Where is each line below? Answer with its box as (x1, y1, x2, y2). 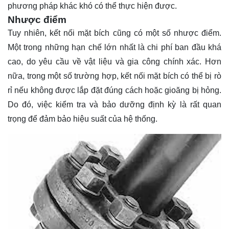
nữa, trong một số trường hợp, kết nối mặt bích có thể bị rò (8, 72, 221, 81)
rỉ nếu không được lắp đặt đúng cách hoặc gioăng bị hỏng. (8, 86, 221, 95)
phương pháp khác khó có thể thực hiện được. (8, 2, 177, 11)
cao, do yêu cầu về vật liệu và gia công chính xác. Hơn (8, 57, 221, 66)
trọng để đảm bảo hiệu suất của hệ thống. (8, 114, 157, 124)
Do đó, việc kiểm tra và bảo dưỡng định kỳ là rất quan (8, 100, 221, 109)
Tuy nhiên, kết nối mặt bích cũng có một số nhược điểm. (8, 29, 221, 38)
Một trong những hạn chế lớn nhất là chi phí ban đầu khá (8, 43, 221, 52)
